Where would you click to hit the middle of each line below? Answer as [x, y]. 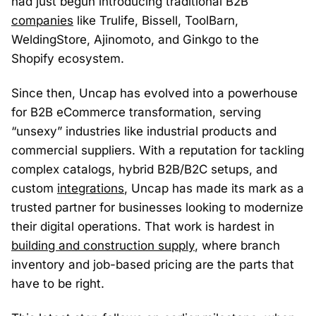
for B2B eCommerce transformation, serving [136, 112]
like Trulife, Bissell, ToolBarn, [156, 20]
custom [34, 188]
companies [42, 20]
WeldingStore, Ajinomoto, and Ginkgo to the [135, 39]
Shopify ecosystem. [68, 59]
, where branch [237, 245]
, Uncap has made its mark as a [214, 188]
